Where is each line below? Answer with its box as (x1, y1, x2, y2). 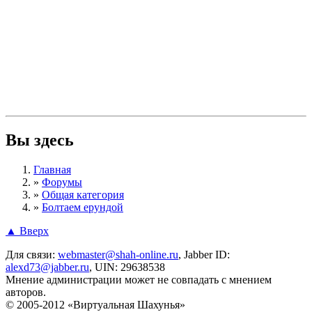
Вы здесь (6, 130, 74, 149)
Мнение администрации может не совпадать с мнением (6, 273, 272, 286)
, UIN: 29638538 (89, 260, 165, 273)
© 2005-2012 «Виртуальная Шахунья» (6, 298, 185, 311)
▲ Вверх (6, 224, 49, 237)
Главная (33, 163, 71, 175)
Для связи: (6, 248, 58, 260)
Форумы (42, 175, 82, 188)
